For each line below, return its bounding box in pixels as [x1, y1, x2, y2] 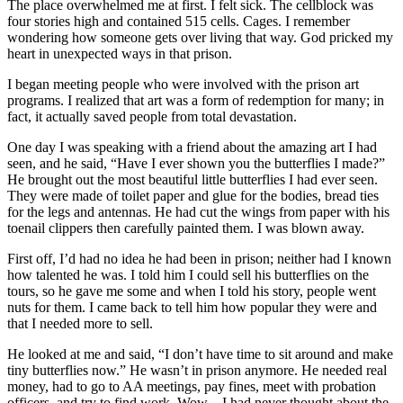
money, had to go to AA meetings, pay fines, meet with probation [7, 378, 376, 394]
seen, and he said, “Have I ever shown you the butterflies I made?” [7, 155, 385, 171]
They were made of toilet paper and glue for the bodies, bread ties [7, 187, 379, 203]
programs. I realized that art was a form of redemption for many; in [7, 92, 384, 108]
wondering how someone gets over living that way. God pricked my [7, 29, 393, 45]
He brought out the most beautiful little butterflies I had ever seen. [7, 171, 378, 187]
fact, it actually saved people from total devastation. [7, 108, 297, 124]
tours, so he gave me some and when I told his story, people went [7, 282, 376, 299]
